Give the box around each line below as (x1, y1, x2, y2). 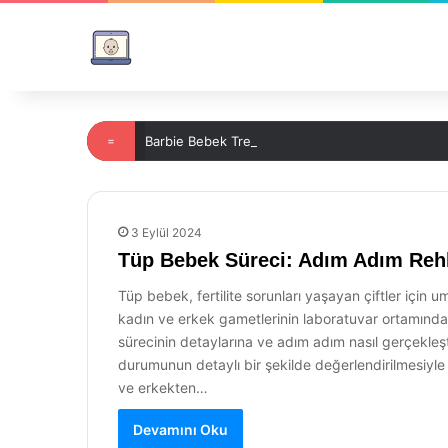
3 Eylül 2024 (131, 225, 202, 240)
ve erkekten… (118, 379, 208, 396)
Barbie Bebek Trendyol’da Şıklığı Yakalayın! (145, 133, 405, 149)
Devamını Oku (133, 421, 228, 438)
